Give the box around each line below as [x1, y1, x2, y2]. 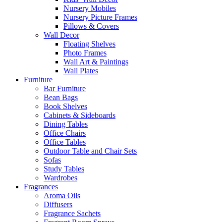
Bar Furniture [44, 84, 86, 93]
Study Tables [44, 165, 84, 173]
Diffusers [44, 200, 72, 209]
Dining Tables [44, 120, 88, 129]
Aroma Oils [44, 191, 80, 200]
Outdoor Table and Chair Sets [44, 147, 137, 156]
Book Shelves [44, 102, 87, 111]
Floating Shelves [63, 40, 115, 49]
